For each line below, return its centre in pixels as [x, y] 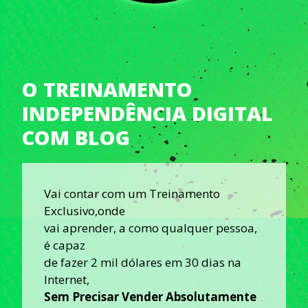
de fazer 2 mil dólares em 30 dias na [143, 262]
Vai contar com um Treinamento [132, 193]
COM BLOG [76, 137]
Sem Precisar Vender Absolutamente [150, 296]
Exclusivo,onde [85, 210]
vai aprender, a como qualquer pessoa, [151, 228]
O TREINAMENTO [107, 89]
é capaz [65, 245]
